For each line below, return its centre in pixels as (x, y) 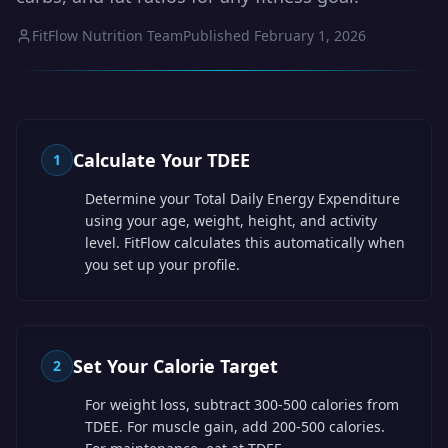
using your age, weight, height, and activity (231, 220)
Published (216, 35)
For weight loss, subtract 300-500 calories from (242, 404)
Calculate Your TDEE (161, 160)
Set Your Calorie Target (175, 366)
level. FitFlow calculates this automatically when (245, 242)
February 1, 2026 (310, 35)
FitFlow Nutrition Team (107, 35)
